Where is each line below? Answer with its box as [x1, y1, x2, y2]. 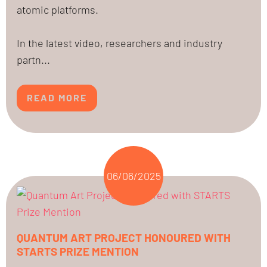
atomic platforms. [17, 2, 98, 16]
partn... [17, 52, 50, 66]
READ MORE [27, 92, 87, 104]
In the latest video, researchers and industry [17, 36, 222, 49]
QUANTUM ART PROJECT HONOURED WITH [17, 230, 231, 244]
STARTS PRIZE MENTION [17, 244, 139, 258]
